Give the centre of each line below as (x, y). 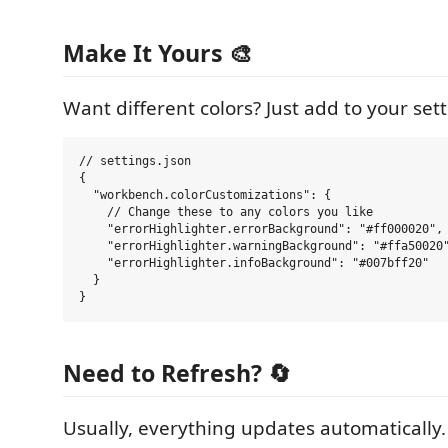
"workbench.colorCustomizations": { (205, 195)
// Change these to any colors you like (226, 212)
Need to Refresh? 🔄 (177, 372)
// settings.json (135, 161)
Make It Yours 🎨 (157, 53)
